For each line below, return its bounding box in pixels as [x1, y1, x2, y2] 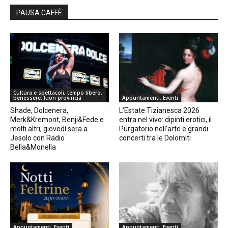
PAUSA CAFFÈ [16, 9, 62, 17]
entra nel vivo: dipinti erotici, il [119, 116, 212, 124]
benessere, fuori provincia [13, 94, 81, 102]
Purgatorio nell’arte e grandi [119, 125, 208, 133]
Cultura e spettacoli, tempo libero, [13, 89, 102, 97]
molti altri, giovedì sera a [10, 125, 88, 133]
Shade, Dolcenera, [10, 106, 68, 115]
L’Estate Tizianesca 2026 [119, 106, 199, 115]
